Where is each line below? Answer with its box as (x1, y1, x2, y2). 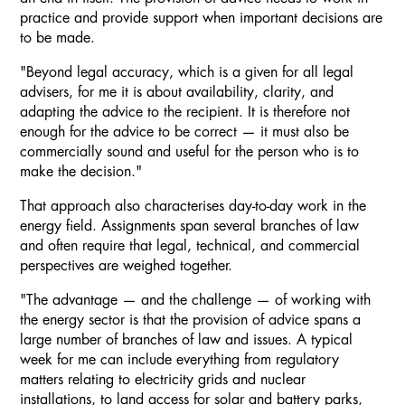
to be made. (20, 30, 95, 45)
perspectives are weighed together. (20, 258, 232, 273)
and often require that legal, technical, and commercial (20, 238, 360, 253)
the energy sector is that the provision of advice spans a (20, 312, 361, 327)
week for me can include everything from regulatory (20, 352, 339, 367)
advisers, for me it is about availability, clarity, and (20, 84, 334, 99)
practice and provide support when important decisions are (20, 10, 382, 25)
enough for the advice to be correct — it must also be (20, 124, 349, 139)
